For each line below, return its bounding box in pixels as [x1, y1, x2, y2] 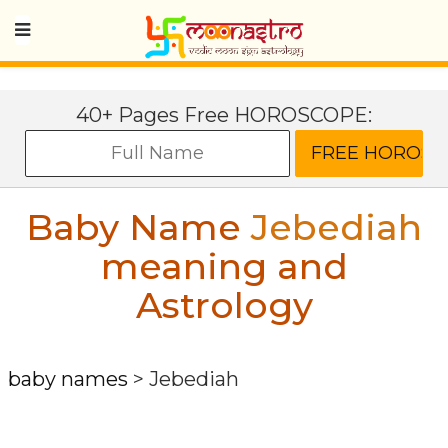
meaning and [100, 244, 348, 288]
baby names [8, 367, 128, 391]
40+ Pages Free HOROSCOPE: [76, 103, 372, 127]
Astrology [135, 283, 313, 327]
